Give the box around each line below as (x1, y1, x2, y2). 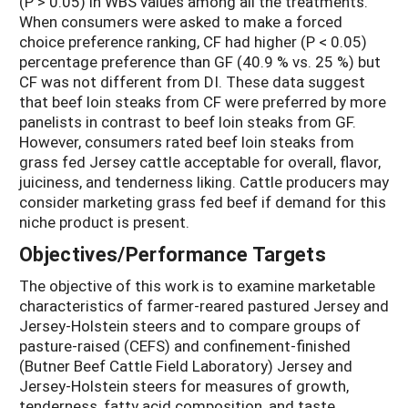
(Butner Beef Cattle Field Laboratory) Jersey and (19, 355, 352, 377)
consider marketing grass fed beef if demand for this (19, 191, 386, 213)
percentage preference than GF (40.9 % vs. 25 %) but (19, 51, 381, 73)
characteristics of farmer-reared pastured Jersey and (19, 295, 389, 317)
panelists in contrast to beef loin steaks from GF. (19, 111, 356, 133)
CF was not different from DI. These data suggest (19, 71, 365, 93)
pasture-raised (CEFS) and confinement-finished (19, 335, 351, 357)
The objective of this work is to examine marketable (19, 275, 375, 297)
